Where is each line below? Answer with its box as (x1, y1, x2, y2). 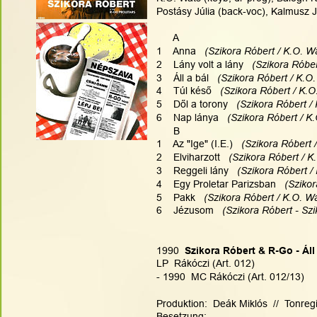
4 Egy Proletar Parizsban (156, 178, 276, 190)
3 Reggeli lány (156, 165, 229, 177)
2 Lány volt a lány (156, 58, 243, 70)
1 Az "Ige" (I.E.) (156, 138, 233, 150)
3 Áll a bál (156, 71, 209, 83)
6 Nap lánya (156, 111, 219, 123)
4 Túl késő (156, 85, 212, 97)
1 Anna (156, 45, 196, 57)
